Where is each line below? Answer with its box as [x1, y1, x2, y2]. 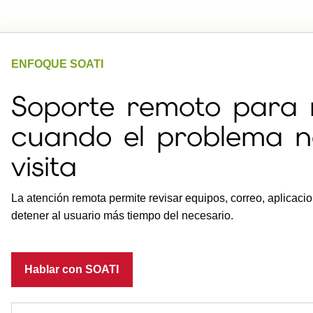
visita [11, 148, 77, 185]
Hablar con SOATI [24, 263, 119, 275]
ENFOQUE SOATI [11, 57, 103, 71]
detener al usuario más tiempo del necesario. [11, 209, 233, 222]
